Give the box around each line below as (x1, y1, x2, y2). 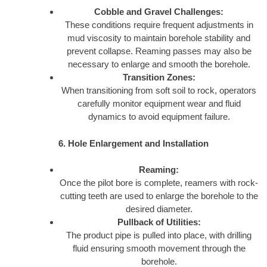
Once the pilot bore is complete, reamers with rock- (60, 178, 258, 188)
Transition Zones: (122, 72, 195, 83)
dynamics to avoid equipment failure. (88, 111, 230, 122)
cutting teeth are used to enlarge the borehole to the (60, 191, 258, 201)
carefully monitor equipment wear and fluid (77, 98, 241, 109)
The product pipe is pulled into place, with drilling (66, 230, 252, 241)
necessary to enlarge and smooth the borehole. (67, 59, 250, 70)
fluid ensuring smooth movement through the (72, 243, 246, 254)
